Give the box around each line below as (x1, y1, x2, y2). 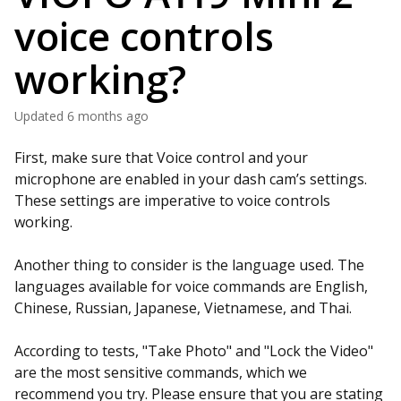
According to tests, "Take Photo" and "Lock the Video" (14, 341, 373, 361)
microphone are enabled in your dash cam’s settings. (14, 169, 367, 189)
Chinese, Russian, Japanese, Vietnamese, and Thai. (14, 298, 352, 318)
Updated (23, 107, 64, 124)
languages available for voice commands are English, (14, 277, 368, 296)
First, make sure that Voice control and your (14, 148, 308, 167)
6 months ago (67, 107, 149, 124)
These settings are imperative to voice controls (14, 191, 330, 210)
